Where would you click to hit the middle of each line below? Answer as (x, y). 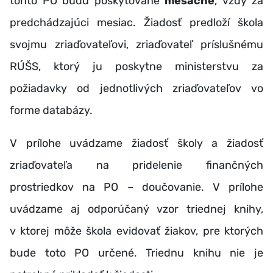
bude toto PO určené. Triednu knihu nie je (136, 253)
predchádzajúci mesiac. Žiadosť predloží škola (136, 23)
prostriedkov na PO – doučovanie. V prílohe (136, 187)
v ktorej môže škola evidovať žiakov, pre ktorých (136, 231)
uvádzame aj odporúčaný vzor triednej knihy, (136, 209)
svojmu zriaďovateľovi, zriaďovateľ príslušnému (136, 44)
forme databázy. (51, 110)
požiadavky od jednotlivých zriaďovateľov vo (136, 88)
